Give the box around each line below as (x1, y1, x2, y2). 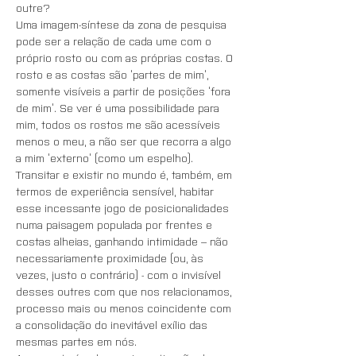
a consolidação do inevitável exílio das (16, 317, 211, 331)
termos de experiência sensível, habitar (16, 184, 217, 198)
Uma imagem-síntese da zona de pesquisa (16, 17, 230, 31)
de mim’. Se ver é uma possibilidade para (16, 100, 222, 114)
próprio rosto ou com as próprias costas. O (16, 50, 236, 64)
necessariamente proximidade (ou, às (16, 250, 207, 265)
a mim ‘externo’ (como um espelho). (16, 150, 193, 164)
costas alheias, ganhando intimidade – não (16, 234, 231, 248)
